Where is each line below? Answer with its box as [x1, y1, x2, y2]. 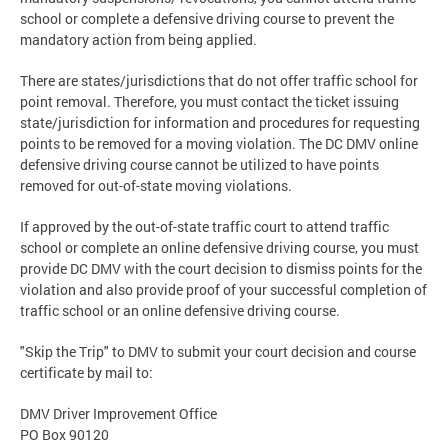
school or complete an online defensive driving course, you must [20, 238, 419, 258]
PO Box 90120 [20, 425, 109, 445]
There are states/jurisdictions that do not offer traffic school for [20, 71, 418, 91]
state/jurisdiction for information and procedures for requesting [20, 113, 420, 133]
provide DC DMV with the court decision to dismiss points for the [20, 259, 422, 279]
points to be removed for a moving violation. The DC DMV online [20, 134, 418, 154]
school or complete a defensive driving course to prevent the [20, 9, 394, 29]
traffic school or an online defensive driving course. [20, 301, 340, 321]
